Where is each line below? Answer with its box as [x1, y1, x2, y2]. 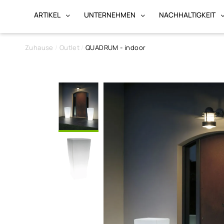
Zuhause [25, 43, 53, 52]
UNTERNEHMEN [84, 10, 135, 19]
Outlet [59, 43, 80, 52]
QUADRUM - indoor [85, 43, 146, 52]
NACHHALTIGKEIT [159, 10, 215, 19]
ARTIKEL [34, 10, 60, 19]
